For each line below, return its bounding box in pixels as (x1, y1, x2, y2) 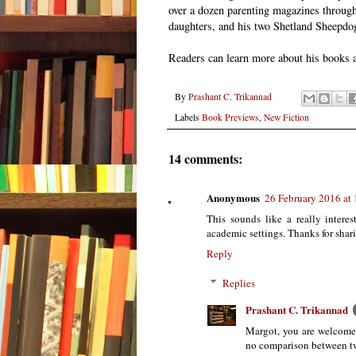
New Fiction (264, 110, 309, 123)
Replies (222, 276, 255, 291)
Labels (175, 110, 202, 123)
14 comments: (168, 149, 242, 168)
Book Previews (202, 110, 259, 123)
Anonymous (207, 189, 260, 205)
